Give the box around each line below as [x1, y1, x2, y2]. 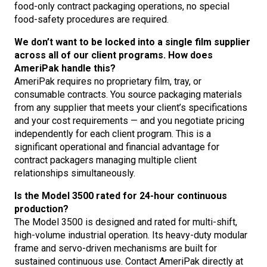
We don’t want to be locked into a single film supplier [14, 36, 250, 48]
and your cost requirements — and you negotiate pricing [14, 114, 244, 126]
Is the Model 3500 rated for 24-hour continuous [14, 190, 227, 201]
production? [14, 203, 69, 215]
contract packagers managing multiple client [14, 154, 197, 166]
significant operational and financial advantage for [14, 141, 219, 153]
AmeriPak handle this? [14, 62, 116, 74]
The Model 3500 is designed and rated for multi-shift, [14, 216, 237, 228]
